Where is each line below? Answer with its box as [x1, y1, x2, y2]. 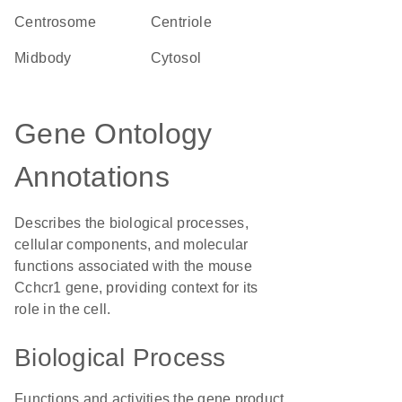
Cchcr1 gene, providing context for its [14, 280, 258, 295]
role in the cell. [14, 301, 111, 317]
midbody [26, 50, 72, 66]
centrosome [25, 14, 97, 30]
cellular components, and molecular [14, 237, 249, 252]
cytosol [161, 50, 202, 66]
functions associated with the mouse [14, 258, 252, 274]
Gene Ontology [14, 118, 213, 150]
